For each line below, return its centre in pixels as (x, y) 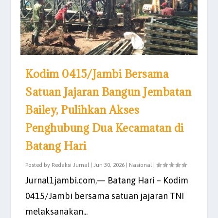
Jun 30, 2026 (109, 165)
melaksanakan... (57, 212)
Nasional (141, 165)
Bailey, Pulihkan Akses (82, 110)
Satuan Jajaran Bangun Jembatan (109, 92)
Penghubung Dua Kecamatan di (105, 128)
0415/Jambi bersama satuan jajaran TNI (105, 196)
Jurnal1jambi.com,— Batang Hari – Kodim (107, 181)
